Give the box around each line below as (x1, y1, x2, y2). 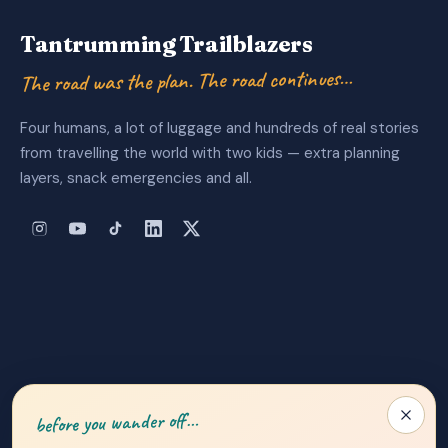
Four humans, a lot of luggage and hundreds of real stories (20, 118, 419, 139)
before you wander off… (34, 406, 199, 439)
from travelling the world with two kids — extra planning (20, 143, 400, 164)
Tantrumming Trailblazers (20, 30, 313, 58)
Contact (307, 384, 362, 403)
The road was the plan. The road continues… (19, 63, 353, 99)
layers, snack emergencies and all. (20, 168, 252, 189)
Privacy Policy (182, 384, 272, 403)
